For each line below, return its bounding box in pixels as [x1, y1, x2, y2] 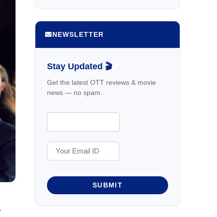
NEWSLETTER [52, 31, 104, 38]
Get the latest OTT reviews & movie [47, 78, 156, 86]
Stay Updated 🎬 [47, 61, 112, 71]
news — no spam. [47, 88, 102, 96]
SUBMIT [92, 181, 123, 189]
